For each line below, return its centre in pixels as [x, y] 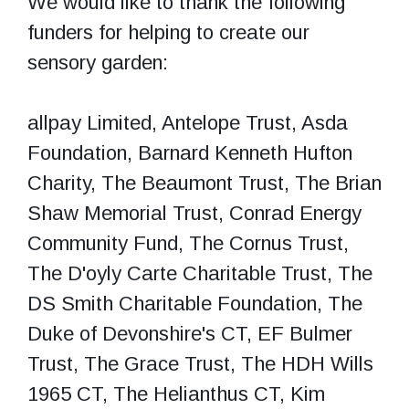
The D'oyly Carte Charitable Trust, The [200, 273]
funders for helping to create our [168, 32]
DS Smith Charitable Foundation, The [195, 303]
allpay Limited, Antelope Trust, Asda [188, 122]
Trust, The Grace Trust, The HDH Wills [200, 363]
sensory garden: [98, 62]
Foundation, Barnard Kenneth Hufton [190, 152]
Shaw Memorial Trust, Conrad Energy [194, 213]
